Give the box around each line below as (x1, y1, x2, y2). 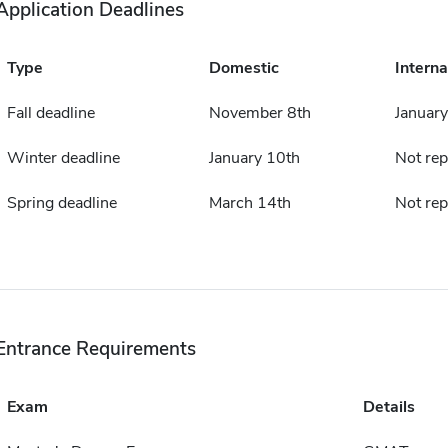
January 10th (208, 147, 300, 170)
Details (362, 396, 415, 419)
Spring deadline (6, 192, 117, 215)
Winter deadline (6, 147, 120, 170)
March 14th (208, 192, 291, 215)
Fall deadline (6, 102, 95, 125)
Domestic (208, 57, 279, 80)
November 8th (208, 102, 311, 125)
